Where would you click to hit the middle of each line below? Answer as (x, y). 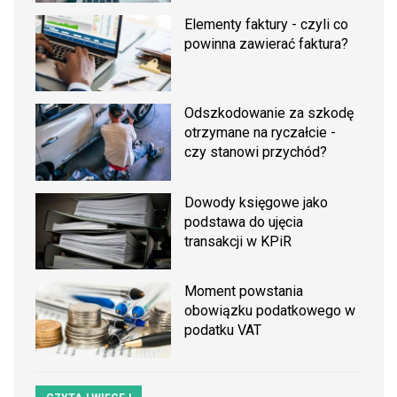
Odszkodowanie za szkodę (269, 113)
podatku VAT (223, 330)
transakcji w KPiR (238, 241)
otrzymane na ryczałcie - (261, 133)
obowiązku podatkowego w (270, 310)
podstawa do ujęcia (244, 222)
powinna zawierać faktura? (267, 44)
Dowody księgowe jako (257, 202)
